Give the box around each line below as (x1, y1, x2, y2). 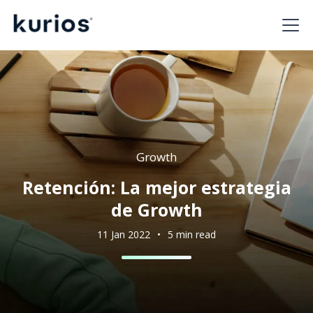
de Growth (110, 197, 203, 221)
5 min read (168, 227, 216, 241)
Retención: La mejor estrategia (22, 175, 291, 199)
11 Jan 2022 (97, 227, 150, 241)
